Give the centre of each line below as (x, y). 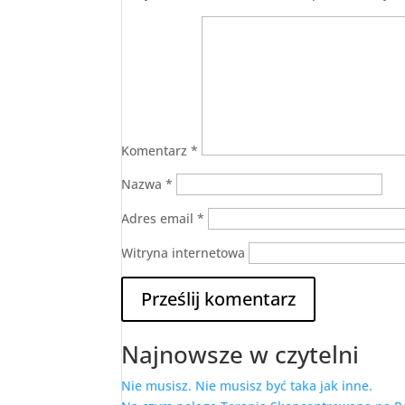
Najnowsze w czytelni (240, 354)
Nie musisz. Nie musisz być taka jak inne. (247, 386)
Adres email (160, 218)
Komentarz (156, 151)
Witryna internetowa (184, 253)
